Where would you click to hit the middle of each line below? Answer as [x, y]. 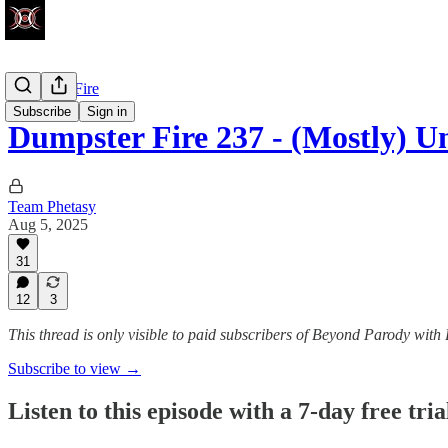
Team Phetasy [52, 206]
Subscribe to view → [74, 368]
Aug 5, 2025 [48, 224]
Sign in [107, 111]
